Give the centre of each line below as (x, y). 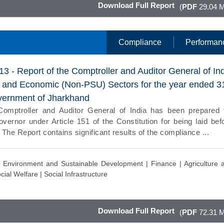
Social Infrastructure (76, 174)
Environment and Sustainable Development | (77, 163)
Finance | (167, 163)
